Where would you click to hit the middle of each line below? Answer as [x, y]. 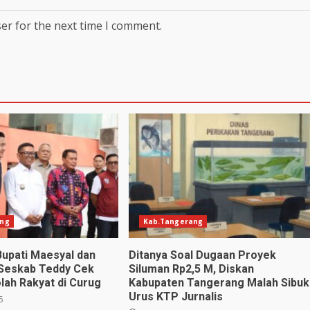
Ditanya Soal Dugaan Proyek [202, 255]
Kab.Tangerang [173, 222]
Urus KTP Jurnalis [175, 297]
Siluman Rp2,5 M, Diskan [191, 269]
